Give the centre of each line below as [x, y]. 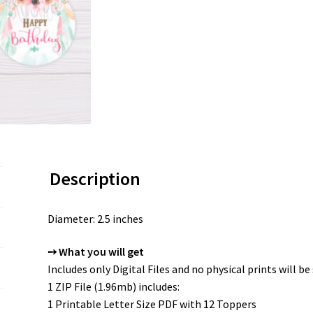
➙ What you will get [95, 252]
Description [95, 179]
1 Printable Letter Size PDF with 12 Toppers [152, 304]
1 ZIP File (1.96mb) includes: [113, 287]
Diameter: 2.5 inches [95, 218]
